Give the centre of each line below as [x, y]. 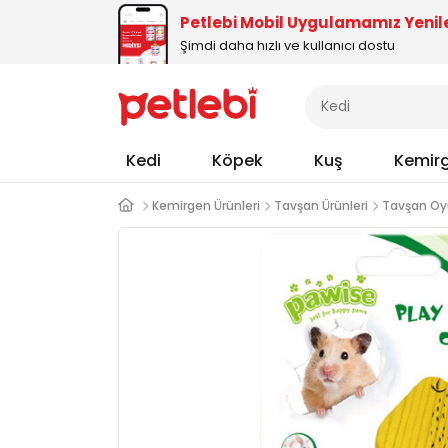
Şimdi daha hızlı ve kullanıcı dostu [287, 45]
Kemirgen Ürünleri [206, 205]
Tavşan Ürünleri [321, 205]
